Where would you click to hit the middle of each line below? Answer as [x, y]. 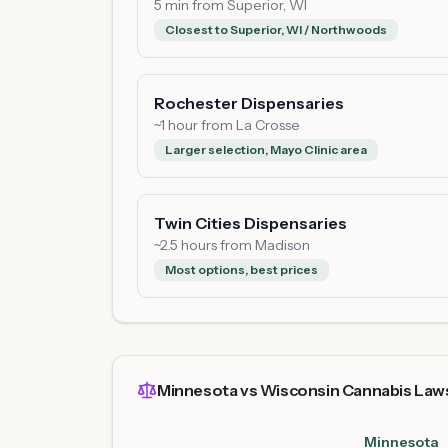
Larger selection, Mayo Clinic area [266, 149]
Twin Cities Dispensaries [250, 223]
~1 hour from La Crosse [227, 125]
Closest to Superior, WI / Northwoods [276, 29]
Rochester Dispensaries [249, 103]
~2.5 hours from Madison [232, 245]
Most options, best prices [241, 269]
